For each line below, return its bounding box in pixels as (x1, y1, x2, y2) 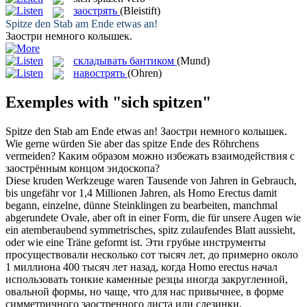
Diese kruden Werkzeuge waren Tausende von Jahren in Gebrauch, (5, 174, 297, 186)
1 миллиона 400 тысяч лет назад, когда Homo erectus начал (5, 260, 278, 273)
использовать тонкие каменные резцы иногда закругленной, (5, 273, 288, 285)
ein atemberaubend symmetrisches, (5, 223, 158, 236)
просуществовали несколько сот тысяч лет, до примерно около (5, 248, 298, 260)
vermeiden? (5, 149, 56, 162)
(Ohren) (127, 66, 162, 79)
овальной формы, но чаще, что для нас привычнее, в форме (5, 285, 284, 297)
